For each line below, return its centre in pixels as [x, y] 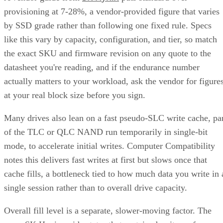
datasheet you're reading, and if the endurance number [102, 67]
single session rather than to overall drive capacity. [96, 187]
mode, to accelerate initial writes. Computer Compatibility [110, 146]
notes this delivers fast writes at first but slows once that [106, 160]
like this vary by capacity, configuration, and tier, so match [111, 39]
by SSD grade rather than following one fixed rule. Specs [108, 25]
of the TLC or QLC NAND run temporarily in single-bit [106, 132]
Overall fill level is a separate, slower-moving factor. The [108, 210]
